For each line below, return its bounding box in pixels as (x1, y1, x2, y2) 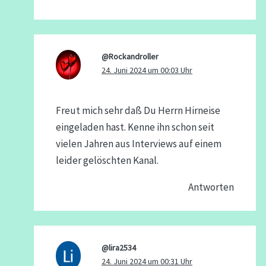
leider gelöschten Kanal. (55, 154, 159, 167)
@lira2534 (101, 242, 136, 253)
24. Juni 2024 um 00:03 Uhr (101, 64, 192, 75)
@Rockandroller (101, 50, 159, 62)
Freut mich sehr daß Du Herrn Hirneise (55, 104, 220, 118)
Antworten (188, 180, 235, 194)
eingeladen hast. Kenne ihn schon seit (55, 121, 214, 134)
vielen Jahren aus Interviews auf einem (55, 137, 221, 151)
